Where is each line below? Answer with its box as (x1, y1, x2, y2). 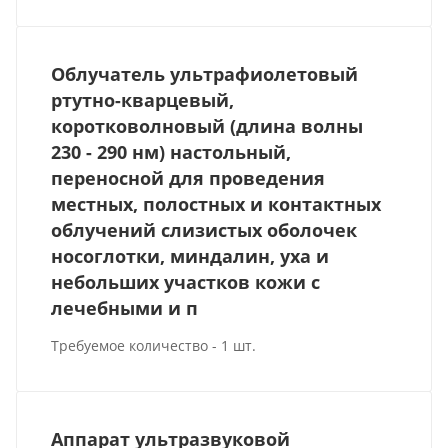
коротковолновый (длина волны (51, 113, 364, 138)
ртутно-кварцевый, (51, 87, 235, 112)
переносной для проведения (51, 165, 326, 190)
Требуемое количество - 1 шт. (51, 335, 257, 355)
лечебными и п (51, 295, 199, 320)
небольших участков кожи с (51, 269, 321, 294)
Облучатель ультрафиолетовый (51, 61, 359, 86)
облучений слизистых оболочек (51, 217, 358, 242)
